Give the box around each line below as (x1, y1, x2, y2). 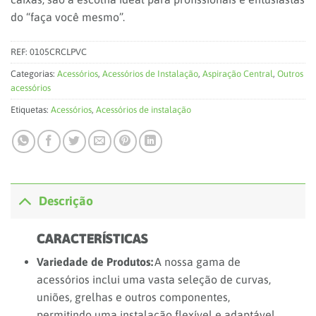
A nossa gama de (152, 255, 241, 269)
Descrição (39, 194, 94, 209)
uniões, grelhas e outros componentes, (36, 291, 230, 304)
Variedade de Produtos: (36, 255, 153, 269)
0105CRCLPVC (30, 46, 87, 57)
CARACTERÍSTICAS (36, 230, 148, 246)
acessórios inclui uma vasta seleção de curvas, (36, 273, 271, 286)
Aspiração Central (202, 68, 273, 79)
